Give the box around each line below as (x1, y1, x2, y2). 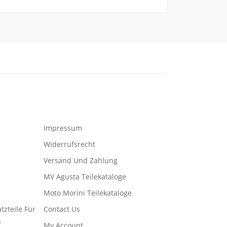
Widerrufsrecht (44, 139, 95, 149)
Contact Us (44, 204, 80, 214)
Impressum (44, 123, 82, 133)
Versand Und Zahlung (44, 156, 118, 165)
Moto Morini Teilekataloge (44, 188, 132, 198)
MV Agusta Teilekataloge (44, 172, 126, 181)
